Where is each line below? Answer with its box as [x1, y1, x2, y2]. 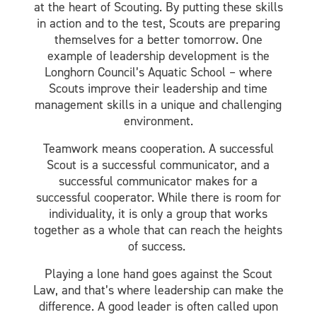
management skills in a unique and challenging [35, 96, 282, 113]
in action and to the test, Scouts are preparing [36, 14, 280, 32]
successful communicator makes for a [59, 172, 258, 190]
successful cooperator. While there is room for [35, 188, 281, 206]
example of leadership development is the [47, 47, 270, 64]
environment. [123, 112, 193, 129]
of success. [127, 237, 189, 255]
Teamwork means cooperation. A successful [42, 139, 274, 157]
